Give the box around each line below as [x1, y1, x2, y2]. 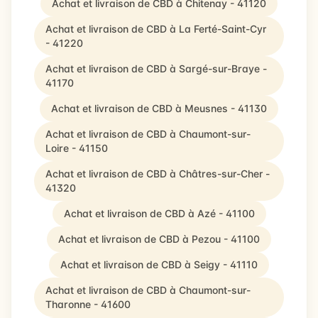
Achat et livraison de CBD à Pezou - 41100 [58, 233, 260, 245]
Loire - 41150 [45, 142, 108, 154]
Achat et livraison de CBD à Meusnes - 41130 [51, 102, 267, 114]
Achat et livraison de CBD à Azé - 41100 [63, 207, 255, 219]
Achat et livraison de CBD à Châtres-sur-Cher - [45, 168, 270, 180]
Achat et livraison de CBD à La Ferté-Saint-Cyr [45, 23, 266, 35]
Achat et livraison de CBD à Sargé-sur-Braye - [45, 62, 267, 75]
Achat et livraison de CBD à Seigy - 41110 [60, 258, 258, 270]
